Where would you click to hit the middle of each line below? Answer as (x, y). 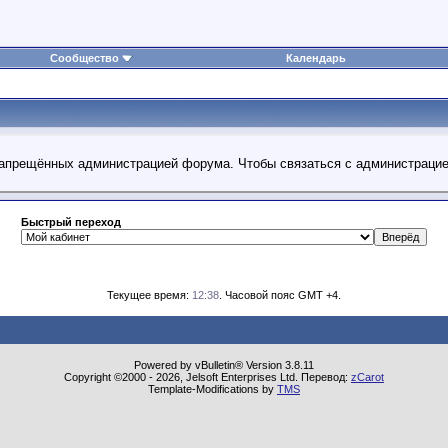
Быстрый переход (71, 221)
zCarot (367, 376)
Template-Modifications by (212, 388)
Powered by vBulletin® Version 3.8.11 (224, 364)
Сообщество (84, 58)
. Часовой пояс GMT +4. (280, 294)
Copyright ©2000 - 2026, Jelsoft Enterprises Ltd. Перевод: (207, 376)
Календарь (315, 58)
